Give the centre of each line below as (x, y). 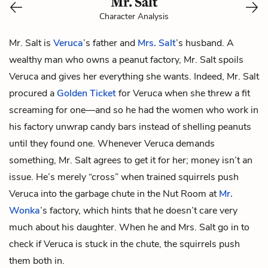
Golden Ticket (86, 93)
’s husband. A (205, 43)
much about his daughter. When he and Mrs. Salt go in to (129, 227)
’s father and (110, 43)
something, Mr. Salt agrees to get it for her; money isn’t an (131, 160)
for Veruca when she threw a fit (183, 93)
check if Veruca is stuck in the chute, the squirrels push (124, 244)
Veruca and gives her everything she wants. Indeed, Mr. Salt (134, 76)
